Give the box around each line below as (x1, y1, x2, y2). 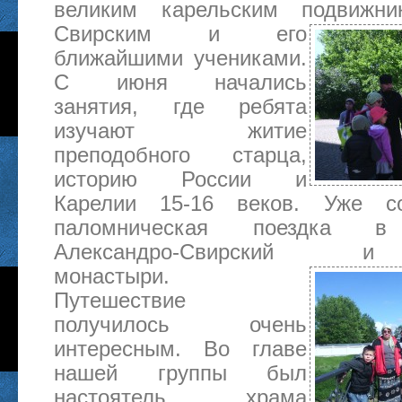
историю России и (54, 167, 307, 191)
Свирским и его (54, 22, 307, 46)
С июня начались (54, 70, 307, 94)
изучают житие (54, 118, 307, 143)
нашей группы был (54, 361, 307, 385)
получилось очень (54, 312, 307, 336)
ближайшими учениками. (54, 46, 307, 70)
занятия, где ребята (54, 94, 307, 118)
